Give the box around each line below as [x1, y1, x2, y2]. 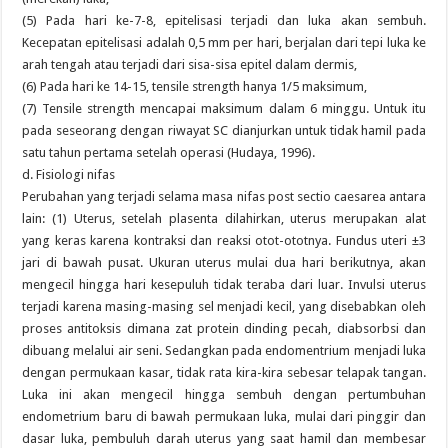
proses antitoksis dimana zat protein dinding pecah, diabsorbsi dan [22, 321, 426, 336]
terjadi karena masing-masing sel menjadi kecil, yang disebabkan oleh [22, 299, 426, 314]
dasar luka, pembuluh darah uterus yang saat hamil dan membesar [22, 431, 426, 446]
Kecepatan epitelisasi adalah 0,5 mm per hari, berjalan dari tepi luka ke [22, 35, 426, 50]
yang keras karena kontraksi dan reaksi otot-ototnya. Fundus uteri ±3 [22, 233, 426, 248]
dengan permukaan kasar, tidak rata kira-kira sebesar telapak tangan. [22, 365, 426, 380]
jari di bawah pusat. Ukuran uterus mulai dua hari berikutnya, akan [22, 255, 426, 270]
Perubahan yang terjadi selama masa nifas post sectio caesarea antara [22, 189, 426, 204]
